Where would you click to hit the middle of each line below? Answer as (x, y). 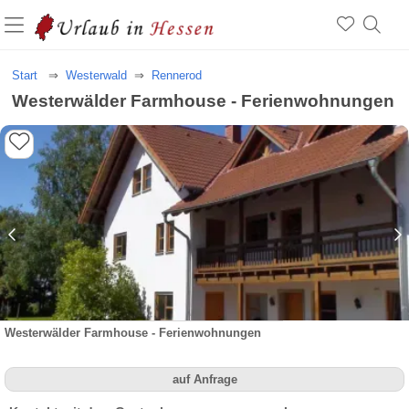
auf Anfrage (204, 379)
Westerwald (97, 75)
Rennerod (177, 75)
